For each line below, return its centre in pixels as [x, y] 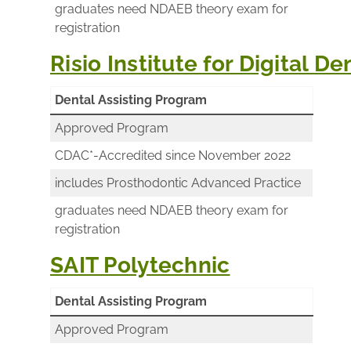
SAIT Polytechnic [140, 265]
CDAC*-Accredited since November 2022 [173, 155]
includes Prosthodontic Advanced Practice [178, 183]
